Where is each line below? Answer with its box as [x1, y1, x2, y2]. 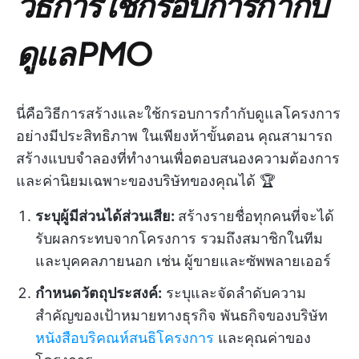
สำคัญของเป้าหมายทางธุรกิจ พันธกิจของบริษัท [35, 307, 328, 325]
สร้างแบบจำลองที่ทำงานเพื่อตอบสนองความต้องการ [16, 150, 340, 167]
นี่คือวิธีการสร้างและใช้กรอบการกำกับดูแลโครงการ [16, 105, 341, 123]
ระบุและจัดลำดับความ [162, 284, 306, 302]
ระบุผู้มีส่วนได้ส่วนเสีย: [35, 208, 178, 225]
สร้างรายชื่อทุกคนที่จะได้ [178, 208, 334, 225]
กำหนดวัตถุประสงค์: [35, 284, 162, 302]
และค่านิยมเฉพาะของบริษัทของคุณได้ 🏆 [16, 172, 276, 190]
